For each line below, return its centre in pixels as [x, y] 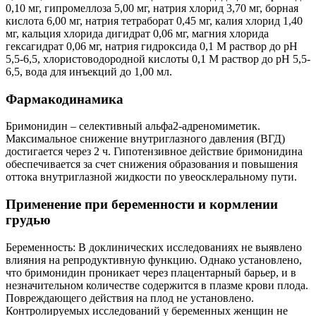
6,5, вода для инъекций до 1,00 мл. [89, 72]
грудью [28, 220]
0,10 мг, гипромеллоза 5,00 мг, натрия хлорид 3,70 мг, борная [152, 8]
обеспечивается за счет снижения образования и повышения [152, 164]
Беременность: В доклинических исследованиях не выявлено [154, 247]
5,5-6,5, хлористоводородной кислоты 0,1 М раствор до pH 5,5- [158, 59]
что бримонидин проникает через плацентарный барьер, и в [151, 272]
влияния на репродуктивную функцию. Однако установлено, [154, 260]
